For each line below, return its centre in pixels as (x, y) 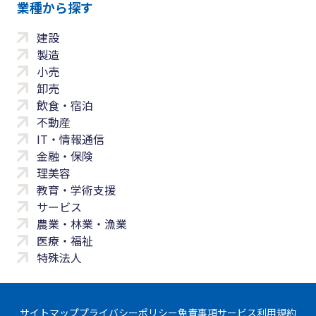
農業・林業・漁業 (82, 224)
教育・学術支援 (76, 190)
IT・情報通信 (71, 139)
